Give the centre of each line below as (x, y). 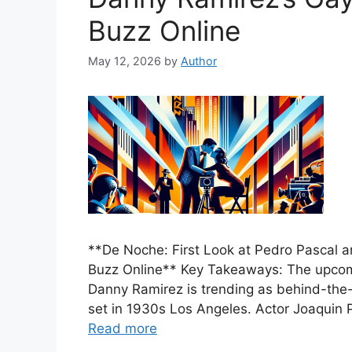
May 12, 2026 (125, 61)
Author (199, 61)
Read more (123, 329)
